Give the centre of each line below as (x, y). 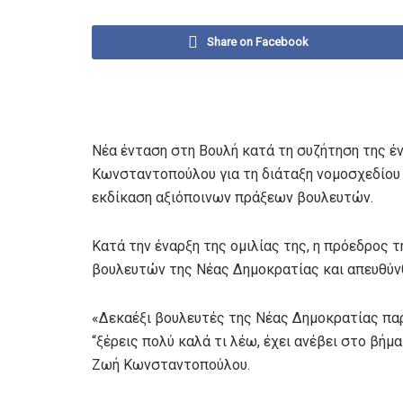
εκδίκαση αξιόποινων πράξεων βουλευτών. (233, 197)
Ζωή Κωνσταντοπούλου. (171, 365)
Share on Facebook (258, 42)
